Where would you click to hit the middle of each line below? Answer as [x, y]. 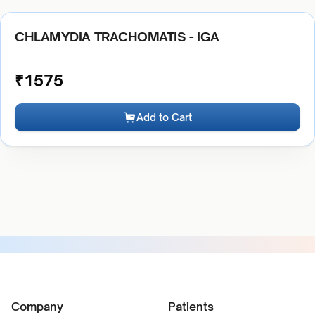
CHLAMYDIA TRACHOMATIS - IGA [117, 37]
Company [37, 307]
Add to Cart [164, 117]
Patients [191, 307]
